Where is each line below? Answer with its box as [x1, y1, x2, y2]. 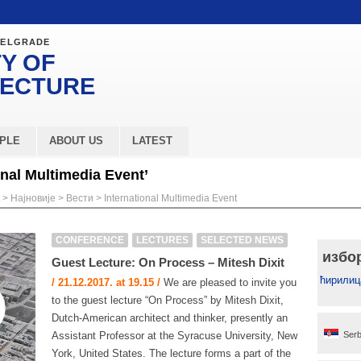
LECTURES [136, 234, 189, 246]
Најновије [10, 193, 56, 204]
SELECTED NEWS [201, 234, 284, 246]
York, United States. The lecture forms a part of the [52, 347, 291, 359]
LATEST [132, 135, 172, 147]
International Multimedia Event [104, 193, 237, 204]
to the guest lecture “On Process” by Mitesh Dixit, [52, 294, 284, 306]
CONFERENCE [56, 234, 124, 246]
